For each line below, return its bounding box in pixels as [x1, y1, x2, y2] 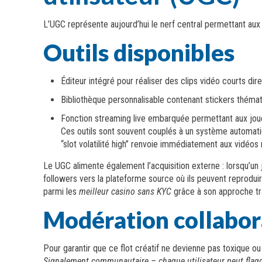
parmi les [43, 186, 80, 197]
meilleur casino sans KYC [79, 186, 172, 197]
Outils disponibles [43, 39, 235, 67]
